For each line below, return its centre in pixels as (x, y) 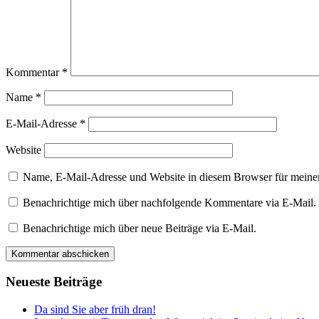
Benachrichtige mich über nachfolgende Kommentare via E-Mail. (169, 202)
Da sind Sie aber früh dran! (95, 310)
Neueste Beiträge (54, 282)
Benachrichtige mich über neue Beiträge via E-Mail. (140, 228)
